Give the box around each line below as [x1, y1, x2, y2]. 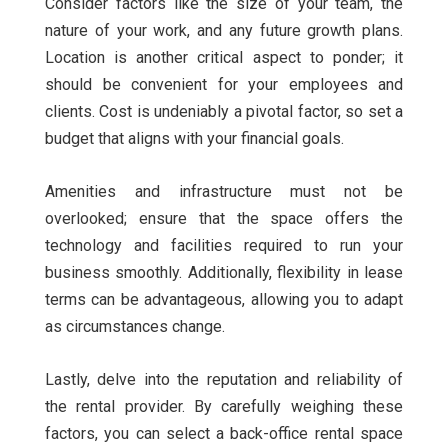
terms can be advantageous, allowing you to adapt [45, 290, 403, 310]
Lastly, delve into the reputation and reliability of [45, 370, 403, 390]
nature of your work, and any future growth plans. [45, 21, 403, 41]
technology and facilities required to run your [45, 236, 403, 256]
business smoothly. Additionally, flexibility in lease [45, 263, 403, 283]
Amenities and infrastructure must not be [45, 182, 403, 202]
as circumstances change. [45, 317, 229, 337]
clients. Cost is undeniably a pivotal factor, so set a [45, 102, 403, 122]
